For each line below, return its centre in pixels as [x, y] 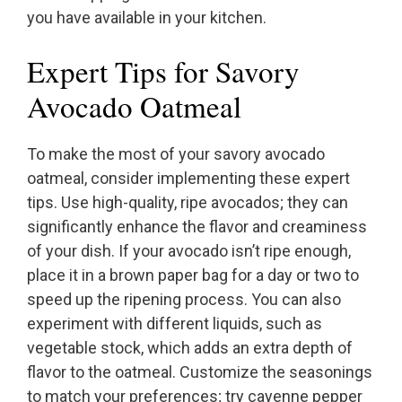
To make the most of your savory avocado [176, 154]
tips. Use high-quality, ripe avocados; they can [188, 203]
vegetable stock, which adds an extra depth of [190, 348]
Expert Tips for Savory [163, 71]
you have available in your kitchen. [147, 18]
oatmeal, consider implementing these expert [188, 179]
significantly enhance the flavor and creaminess [197, 227]
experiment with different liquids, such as [175, 324]
